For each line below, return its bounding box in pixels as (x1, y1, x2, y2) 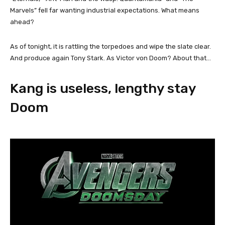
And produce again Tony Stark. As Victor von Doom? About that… (10, 54, 211, 62)
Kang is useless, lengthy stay (10, 80, 196, 96)
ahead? (10, 18, 36, 26)
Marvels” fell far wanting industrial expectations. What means (10, 6, 199, 14)
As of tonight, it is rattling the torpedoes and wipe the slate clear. (10, 42, 211, 50)
